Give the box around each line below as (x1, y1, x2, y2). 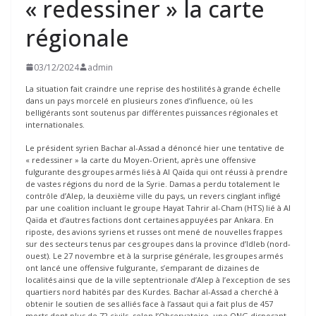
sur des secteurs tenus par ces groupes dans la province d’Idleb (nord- (25, 238, 291, 250)
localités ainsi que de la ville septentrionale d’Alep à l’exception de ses (25, 274, 290, 286)
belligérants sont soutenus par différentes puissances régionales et (25, 107, 278, 118)
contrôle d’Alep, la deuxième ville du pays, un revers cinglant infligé (25, 190, 281, 202)
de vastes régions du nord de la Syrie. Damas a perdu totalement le (25, 178, 280, 190)
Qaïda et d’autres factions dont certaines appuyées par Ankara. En (25, 214, 274, 226)
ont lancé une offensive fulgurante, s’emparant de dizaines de (25, 262, 260, 274)
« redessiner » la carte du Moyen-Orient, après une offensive (25, 154, 256, 166)
